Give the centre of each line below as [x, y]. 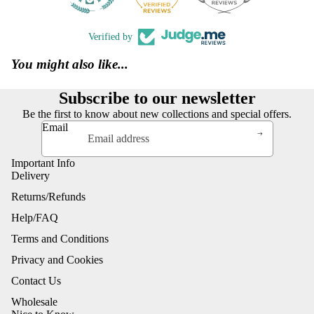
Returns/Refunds [48, 196]
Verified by [110, 36]
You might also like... [70, 64]
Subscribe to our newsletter [157, 98]
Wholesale [34, 301]
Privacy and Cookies [57, 259]
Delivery [30, 175]
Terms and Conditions [60, 238]
